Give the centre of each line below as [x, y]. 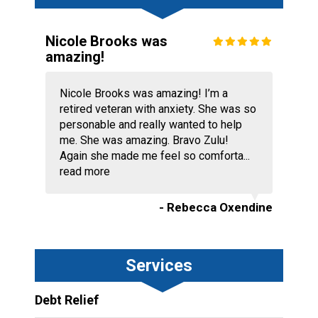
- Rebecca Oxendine [216, 207]
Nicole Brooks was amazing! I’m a [143, 93]
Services [159, 265]
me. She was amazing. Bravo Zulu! [144, 140]
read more [84, 171]
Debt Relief [66, 300]
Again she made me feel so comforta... [154, 155]
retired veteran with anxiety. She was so [158, 109]
